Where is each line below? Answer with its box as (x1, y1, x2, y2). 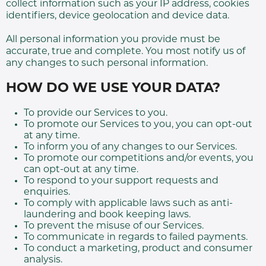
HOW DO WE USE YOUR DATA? (6, 82, 220, 96)
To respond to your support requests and (24, 176, 218, 186)
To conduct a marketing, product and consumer (24, 244, 252, 254)
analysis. (24, 255, 62, 265)
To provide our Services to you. (24, 109, 167, 118)
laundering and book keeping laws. (24, 210, 191, 220)
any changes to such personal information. (6, 59, 208, 68)
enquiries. (24, 188, 70, 197)
